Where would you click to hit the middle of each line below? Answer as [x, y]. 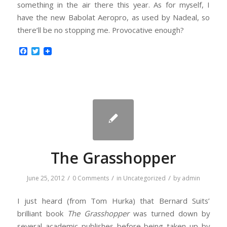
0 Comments [90, 178]
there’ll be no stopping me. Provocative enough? [100, 30]
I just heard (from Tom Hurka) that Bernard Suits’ [113, 201]
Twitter [53, 51]
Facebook [45, 51]
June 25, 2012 [46, 178]
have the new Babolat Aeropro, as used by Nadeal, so [113, 17]
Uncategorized [144, 178]
